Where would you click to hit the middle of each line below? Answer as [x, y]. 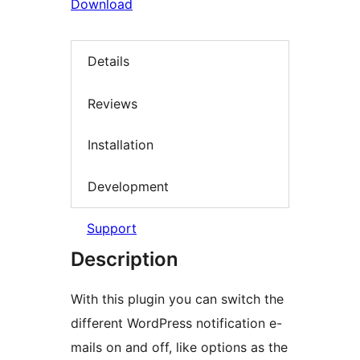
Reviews [112, 103]
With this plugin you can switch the [177, 299]
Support [112, 229]
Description [125, 260]
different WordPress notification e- [176, 323]
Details [108, 61]
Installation [121, 145]
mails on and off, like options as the [179, 348]
